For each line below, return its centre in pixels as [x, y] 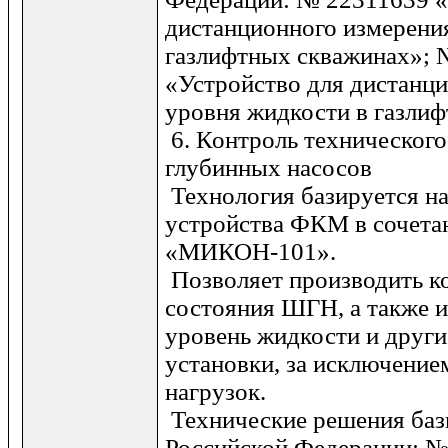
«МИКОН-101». [250, 251]
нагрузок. [215, 391]
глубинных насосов [268, 167]
